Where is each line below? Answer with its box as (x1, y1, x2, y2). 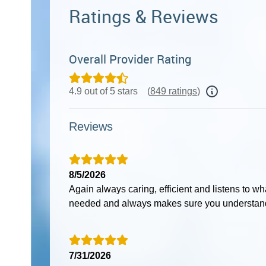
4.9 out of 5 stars (69, 85, 138, 96)
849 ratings (150, 85, 197, 96)
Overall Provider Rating (69, 50, 191, 67)
